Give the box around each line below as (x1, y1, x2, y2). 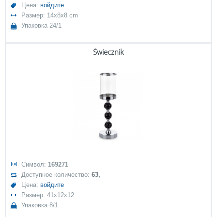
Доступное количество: (21, 171, 92, 178)
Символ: (21, 161, 48, 168)
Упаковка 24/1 (21, 22, 62, 29)
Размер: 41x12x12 (21, 191, 75, 199)
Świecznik (93, 47, 124, 57)
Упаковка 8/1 (21, 201, 59, 209)
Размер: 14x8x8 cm (21, 12, 78, 19)
